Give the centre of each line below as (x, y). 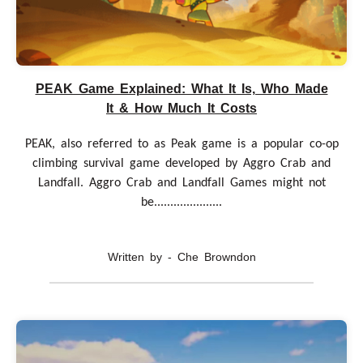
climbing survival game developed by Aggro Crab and (181, 163)
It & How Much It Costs (181, 108)
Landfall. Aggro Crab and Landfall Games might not (181, 183)
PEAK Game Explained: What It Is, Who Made (181, 88)
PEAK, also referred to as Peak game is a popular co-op (181, 144)
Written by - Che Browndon (181, 256)
